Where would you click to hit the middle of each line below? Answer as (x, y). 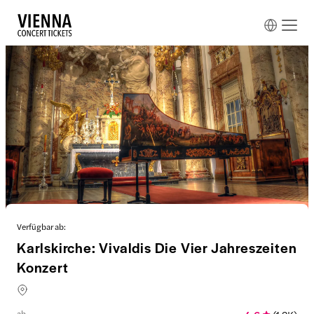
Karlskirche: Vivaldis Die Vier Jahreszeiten (157, 247)
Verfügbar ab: (41, 226)
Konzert (43, 267)
